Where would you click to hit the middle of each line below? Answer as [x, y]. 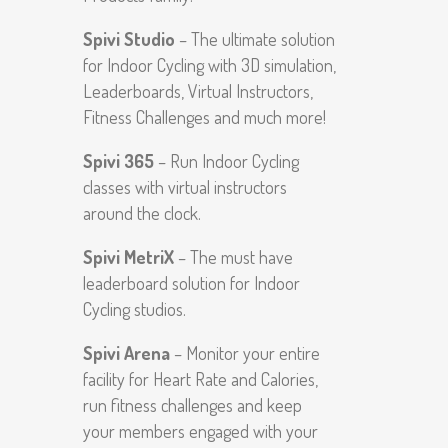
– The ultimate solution [255, 39]
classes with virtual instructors [185, 187]
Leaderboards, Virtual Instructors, [198, 91]
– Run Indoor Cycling [226, 161]
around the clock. [142, 213]
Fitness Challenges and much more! [204, 117]
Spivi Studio [129, 39]
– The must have [233, 257]
